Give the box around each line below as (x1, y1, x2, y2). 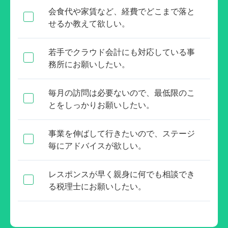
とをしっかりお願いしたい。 (48, 100, 154, 109)
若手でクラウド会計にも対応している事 (48, 47, 195, 56)
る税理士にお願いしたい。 (48, 182, 146, 191)
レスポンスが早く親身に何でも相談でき (48, 169, 195, 179)
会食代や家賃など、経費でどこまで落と (48, 7, 195, 16)
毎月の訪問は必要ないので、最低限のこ (48, 88, 195, 97)
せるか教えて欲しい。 (48, 19, 130, 28)
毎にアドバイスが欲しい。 (48, 141, 146, 150)
